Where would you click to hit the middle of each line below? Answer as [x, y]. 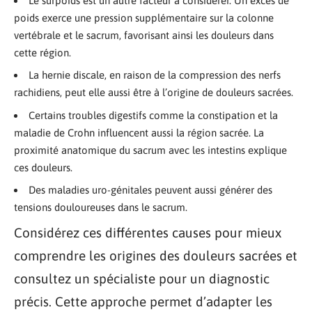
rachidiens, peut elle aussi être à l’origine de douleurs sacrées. [154, 92]
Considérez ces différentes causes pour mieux [148, 232]
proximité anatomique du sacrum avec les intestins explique [150, 150]
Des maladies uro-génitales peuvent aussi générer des [150, 190]
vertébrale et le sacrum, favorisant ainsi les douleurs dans [144, 35]
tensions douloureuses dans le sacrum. [101, 207]
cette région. [42, 52]
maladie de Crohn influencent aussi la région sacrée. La [139, 132]
